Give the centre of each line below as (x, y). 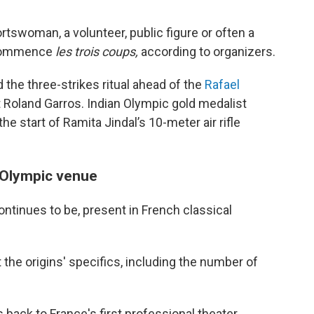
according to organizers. (208, 52)
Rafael (222, 84)
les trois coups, (98, 52)
